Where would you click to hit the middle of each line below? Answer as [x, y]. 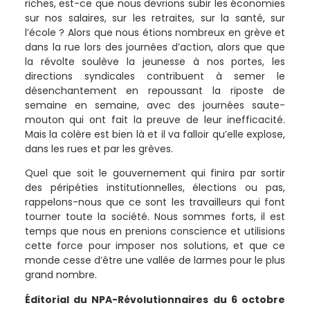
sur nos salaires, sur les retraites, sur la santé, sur [155, 18]
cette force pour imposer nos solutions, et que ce [155, 246]
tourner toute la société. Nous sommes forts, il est [155, 217]
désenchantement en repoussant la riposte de [155, 91]
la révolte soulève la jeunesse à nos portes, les [155, 62]
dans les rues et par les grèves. [99, 149]
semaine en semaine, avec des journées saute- [155, 106]
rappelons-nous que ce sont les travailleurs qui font [155, 202]
